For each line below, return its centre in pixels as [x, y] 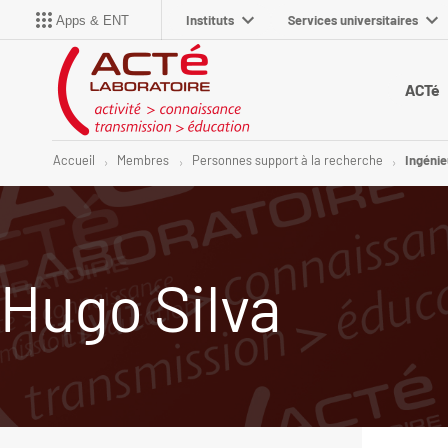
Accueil [74, 160]
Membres [143, 160]
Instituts [210, 20]
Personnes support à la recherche [287, 160]
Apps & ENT [92, 20]
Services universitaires [353, 20]
